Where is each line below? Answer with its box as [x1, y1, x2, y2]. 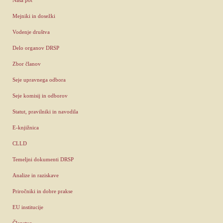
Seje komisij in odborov [12, 92, 68, 99]
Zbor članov [12, 60, 41, 67]
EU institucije [12, 204, 43, 210]
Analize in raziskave [12, 172, 59, 178]
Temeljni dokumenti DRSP [12, 156, 74, 162]
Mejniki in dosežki [12, 12, 55, 19]
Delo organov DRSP [12, 44, 59, 51]
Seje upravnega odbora [12, 76, 66, 83]
